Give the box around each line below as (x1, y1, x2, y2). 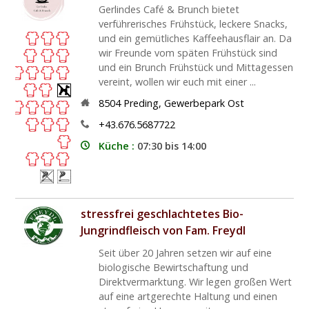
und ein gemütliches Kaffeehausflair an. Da (98, 31, 292, 45)
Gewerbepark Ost (163, 96, 244, 110)
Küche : (98, 139, 137, 152)
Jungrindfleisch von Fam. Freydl (81, 222, 246, 238)
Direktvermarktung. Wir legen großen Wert (98, 275, 292, 288)
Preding (123, 96, 159, 110)
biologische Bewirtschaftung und (98, 260, 248, 274)
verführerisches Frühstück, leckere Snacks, (98, 17, 288, 30)
